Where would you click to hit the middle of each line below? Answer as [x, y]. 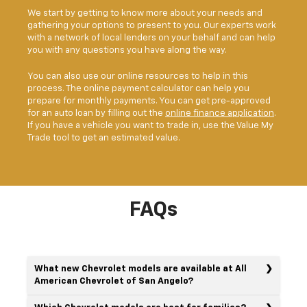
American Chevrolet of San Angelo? [114, 281]
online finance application [220, 113]
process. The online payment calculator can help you [138, 88]
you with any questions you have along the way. [127, 50]
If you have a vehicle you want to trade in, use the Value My [150, 125]
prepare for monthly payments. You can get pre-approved [149, 101]
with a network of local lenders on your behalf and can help [151, 38]
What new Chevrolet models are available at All [140, 269]
